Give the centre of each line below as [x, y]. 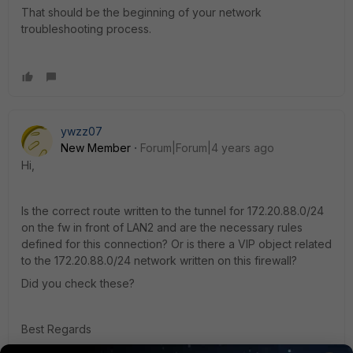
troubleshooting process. [86, 28]
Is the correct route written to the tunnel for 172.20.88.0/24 [173, 210]
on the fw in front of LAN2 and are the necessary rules [162, 227]
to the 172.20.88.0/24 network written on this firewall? [159, 260]
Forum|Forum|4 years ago [207, 147]
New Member [96, 147]
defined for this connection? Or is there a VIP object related [176, 243]
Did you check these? [78, 283]
